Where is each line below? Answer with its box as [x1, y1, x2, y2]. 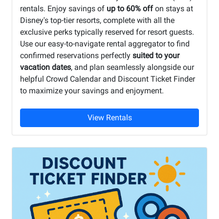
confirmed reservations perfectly [20, 50, 132, 60]
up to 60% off [107, 3, 153, 13]
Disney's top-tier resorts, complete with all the [20, 15, 175, 25]
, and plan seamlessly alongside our [71, 62, 194, 72]
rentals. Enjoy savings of [20, 3, 107, 13]
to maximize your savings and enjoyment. [20, 86, 164, 95]
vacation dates [20, 62, 71, 72]
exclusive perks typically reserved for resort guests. [20, 27, 194, 37]
